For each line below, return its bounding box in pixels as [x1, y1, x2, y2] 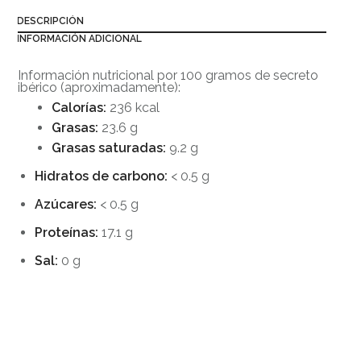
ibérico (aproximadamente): [18, 79, 181, 95]
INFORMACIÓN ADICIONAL [17, 32, 143, 44]
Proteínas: [35, 224, 99, 240]
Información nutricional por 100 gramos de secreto [18, 67, 319, 83]
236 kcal [110, 99, 160, 115]
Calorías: [52, 99, 106, 115]
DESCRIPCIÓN [17, 15, 85, 27]
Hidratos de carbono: [35, 168, 168, 184]
